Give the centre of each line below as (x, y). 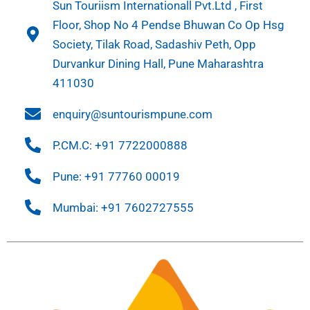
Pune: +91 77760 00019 (116, 176)
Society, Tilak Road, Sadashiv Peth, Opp (154, 44)
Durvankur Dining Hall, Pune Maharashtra (158, 63)
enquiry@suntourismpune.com (132, 114)
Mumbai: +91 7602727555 (123, 207)
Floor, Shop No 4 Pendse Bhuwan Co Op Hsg (168, 25)
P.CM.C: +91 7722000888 (120, 145)
